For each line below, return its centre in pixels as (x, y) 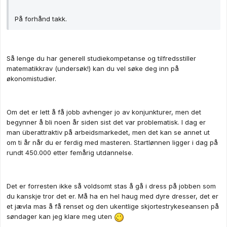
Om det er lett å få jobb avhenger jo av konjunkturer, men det (104, 112)
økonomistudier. (31, 79)
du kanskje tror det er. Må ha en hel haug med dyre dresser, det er (112, 196)
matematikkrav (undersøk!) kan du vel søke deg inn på (93, 69)
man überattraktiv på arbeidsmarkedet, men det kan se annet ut (108, 133)
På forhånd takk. (41, 19)
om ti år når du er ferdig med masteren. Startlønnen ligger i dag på (112, 143)
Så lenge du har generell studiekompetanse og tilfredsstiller (101, 59)
